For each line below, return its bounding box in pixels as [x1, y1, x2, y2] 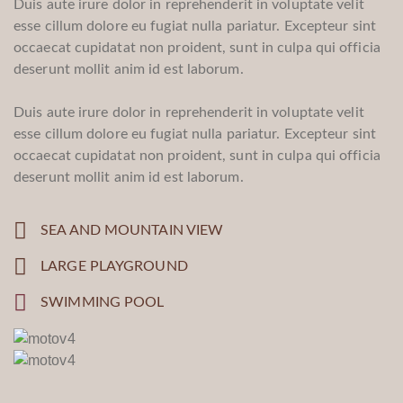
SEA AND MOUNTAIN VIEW [40, 222, 224, 237]
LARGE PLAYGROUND [40, 258, 188, 273]
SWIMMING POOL [40, 294, 165, 309]
